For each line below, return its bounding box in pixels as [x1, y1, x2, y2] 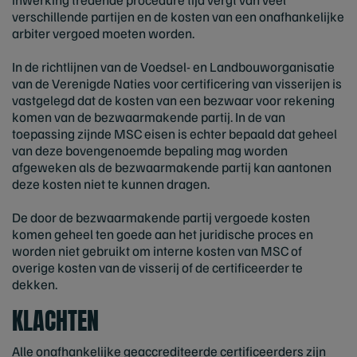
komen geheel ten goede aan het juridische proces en [12, 226, 313, 242]
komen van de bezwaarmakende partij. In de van [12, 108, 285, 125]
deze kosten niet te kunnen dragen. [12, 175, 210, 192]
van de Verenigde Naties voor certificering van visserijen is [12, 75, 342, 92]
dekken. [12, 276, 57, 292]
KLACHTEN [12, 302, 99, 339]
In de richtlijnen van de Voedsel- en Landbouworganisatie [12, 58, 335, 75]
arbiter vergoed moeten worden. [12, 25, 194, 41]
